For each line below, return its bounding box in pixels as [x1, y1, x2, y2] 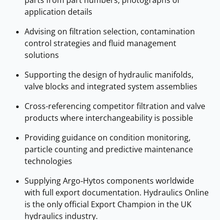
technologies [25, 155, 72, 166]
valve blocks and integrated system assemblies [25, 81, 197, 92]
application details [25, 6, 92, 17]
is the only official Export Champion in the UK [25, 198, 192, 210]
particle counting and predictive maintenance [25, 143, 193, 155]
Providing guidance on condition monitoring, [25, 132, 191, 143]
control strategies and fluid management [25, 37, 176, 49]
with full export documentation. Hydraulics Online [25, 187, 209, 198]
